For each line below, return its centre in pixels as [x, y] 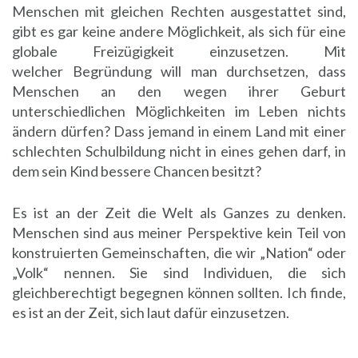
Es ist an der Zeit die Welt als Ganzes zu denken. [179, 213]
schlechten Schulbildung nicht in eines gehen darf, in [179, 151]
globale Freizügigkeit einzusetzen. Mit [179, 52]
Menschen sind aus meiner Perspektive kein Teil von [179, 233]
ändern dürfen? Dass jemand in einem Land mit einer [179, 131]
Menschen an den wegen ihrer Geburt [179, 91]
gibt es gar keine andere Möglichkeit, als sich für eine [179, 32]
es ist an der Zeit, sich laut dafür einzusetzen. [151, 313]
